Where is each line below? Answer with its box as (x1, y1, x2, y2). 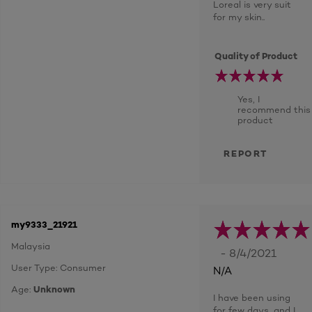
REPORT (224, 148, 267, 159)
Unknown (33, 283, 75, 295)
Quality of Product (214, 50, 298, 61)
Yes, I (237, 93, 260, 104)
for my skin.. (213, 11, 265, 22)
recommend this (237, 104, 311, 115)
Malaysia (11, 240, 50, 251)
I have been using (213, 292, 290, 303)
